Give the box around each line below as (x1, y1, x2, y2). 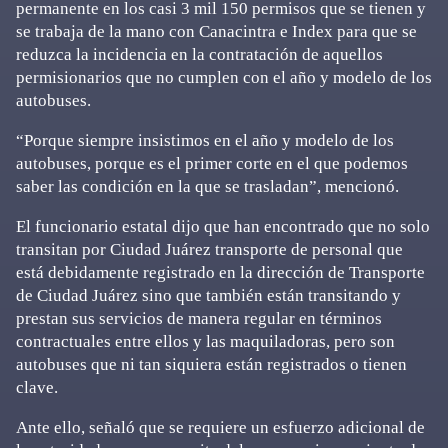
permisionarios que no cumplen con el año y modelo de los (16, 68, 432, 87)
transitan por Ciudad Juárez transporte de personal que (16, 240, 403, 259)
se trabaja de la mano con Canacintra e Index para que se (16, 22, 417, 41)
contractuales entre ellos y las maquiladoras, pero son (16, 332, 395, 351)
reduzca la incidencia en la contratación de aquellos (16, 45, 383, 64)
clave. (16, 378, 62, 397)
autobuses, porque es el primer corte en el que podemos (16, 154, 408, 173)
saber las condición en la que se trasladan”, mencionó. (16, 177, 399, 196)
